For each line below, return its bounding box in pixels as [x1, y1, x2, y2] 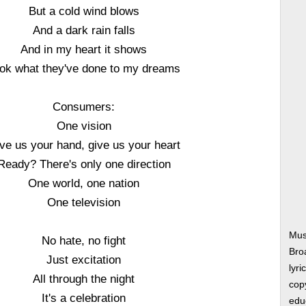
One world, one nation [28, 177, 140, 189]
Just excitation [46, 253, 122, 266]
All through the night [33, 273, 135, 285]
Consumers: [53, 100, 115, 113]
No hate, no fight [42, 234, 126, 247]
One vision [56, 120, 111, 132]
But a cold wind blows [28, 5, 139, 17]
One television [47, 196, 121, 208]
